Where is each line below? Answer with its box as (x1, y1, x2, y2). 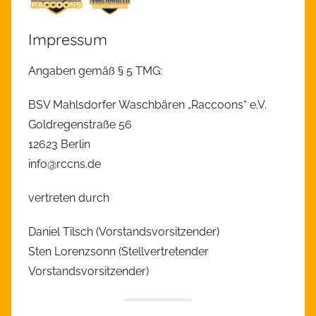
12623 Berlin (28, 138, 90, 152)
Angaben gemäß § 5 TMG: (28, 64, 162, 78)
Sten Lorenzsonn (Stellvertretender (28, 245, 209, 259)
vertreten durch (28, 191, 109, 205)
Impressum (28, 30, 107, 50)
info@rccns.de (28, 157, 101, 171)
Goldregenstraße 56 (28, 118, 132, 132)
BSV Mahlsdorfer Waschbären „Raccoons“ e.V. (28, 98, 267, 112)
